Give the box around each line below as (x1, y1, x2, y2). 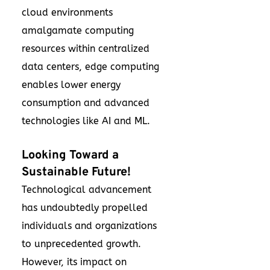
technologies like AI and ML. (22, 115, 150, 127)
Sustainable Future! (22, 165, 131, 180)
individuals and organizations (22, 220, 157, 231)
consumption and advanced (22, 97, 149, 108)
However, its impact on (22, 256, 127, 268)
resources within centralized (22, 43, 149, 54)
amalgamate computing (22, 25, 134, 36)
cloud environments (22, 7, 113, 18)
